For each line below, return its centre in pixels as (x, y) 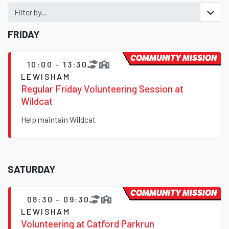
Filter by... (31, 12)
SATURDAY (31, 169)
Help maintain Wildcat (58, 120)
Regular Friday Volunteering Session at (102, 89)
